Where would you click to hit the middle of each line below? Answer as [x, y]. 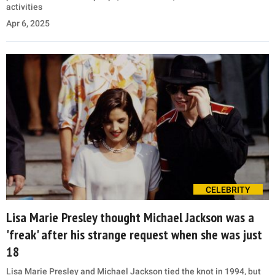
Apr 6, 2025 [28, 24]
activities [24, 7]
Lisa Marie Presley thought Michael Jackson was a [130, 218]
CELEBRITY [228, 190]
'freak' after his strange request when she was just [134, 235]
